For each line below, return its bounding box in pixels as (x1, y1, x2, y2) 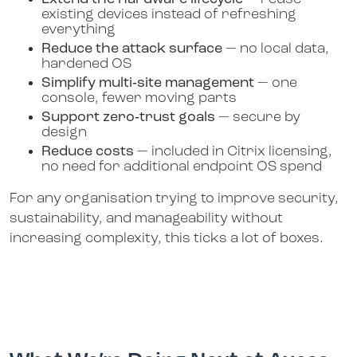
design (41, 125, 87, 141)
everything (41, 22, 116, 38)
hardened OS (41, 57, 131, 73)
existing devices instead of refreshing (41, 7, 296, 23)
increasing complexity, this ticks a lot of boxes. (10, 231, 324, 247)
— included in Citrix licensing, (134, 144, 332, 160)
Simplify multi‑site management (41, 76, 254, 92)
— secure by (215, 110, 300, 126)
